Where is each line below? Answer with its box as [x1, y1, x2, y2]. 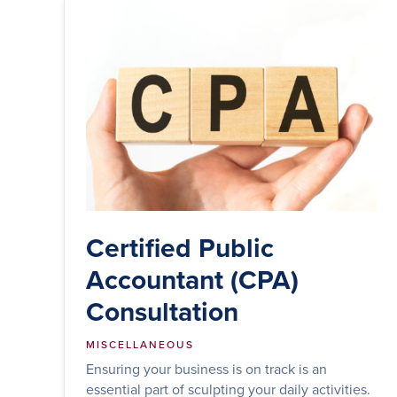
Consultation [86, 292, 238, 331]
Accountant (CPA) [86, 260, 299, 299]
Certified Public [86, 228, 274, 267]
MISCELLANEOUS [86, 336, 194, 352]
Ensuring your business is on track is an [86, 358, 327, 378]
